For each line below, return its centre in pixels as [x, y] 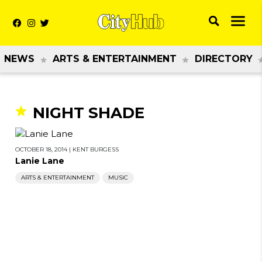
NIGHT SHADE [89, 113]
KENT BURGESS [96, 150]
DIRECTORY [223, 59]
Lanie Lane [40, 161]
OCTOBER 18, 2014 [41, 150]
